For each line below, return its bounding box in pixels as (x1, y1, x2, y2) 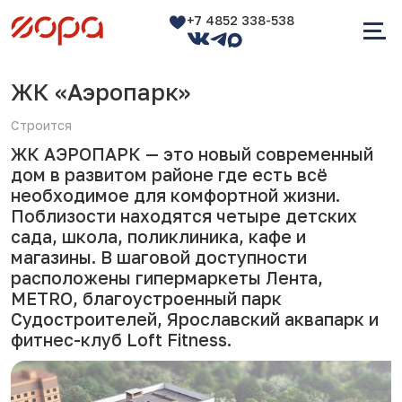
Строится (11, 118, 72, 133)
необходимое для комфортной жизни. (11, 185, 340, 205)
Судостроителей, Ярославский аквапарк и (11, 309, 379, 329)
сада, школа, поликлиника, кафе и (11, 226, 306, 247)
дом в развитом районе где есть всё (11, 164, 328, 185)
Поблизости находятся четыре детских (11, 205, 357, 226)
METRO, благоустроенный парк (11, 288, 282, 309)
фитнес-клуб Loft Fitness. (11, 329, 232, 350)
